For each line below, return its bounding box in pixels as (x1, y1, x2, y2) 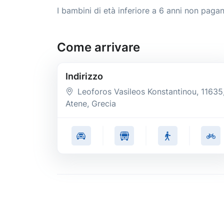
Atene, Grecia (65, 98, 116, 109)
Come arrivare (57, 40, 140, 55)
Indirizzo (65, 71, 103, 82)
